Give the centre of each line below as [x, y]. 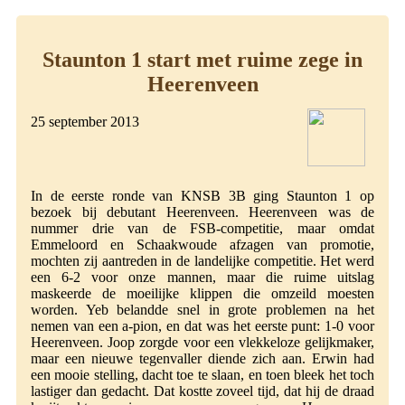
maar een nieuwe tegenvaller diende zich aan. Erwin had [202, 359]
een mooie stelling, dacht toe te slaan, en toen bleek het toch [202, 375]
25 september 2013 [85, 122]
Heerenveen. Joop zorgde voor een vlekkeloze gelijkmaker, [202, 343]
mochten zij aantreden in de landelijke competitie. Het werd [202, 261]
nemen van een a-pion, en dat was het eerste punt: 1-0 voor [202, 326]
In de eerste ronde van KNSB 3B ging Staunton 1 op [202, 196]
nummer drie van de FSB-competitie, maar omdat [202, 229]
